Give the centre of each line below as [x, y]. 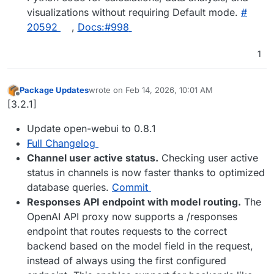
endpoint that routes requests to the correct [127, 231]
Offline [30, 99]
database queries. [69, 187]
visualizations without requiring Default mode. [134, 13]
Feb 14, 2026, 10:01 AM [169, 90]
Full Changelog [61, 143]
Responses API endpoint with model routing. [134, 202]
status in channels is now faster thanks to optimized [146, 172]
